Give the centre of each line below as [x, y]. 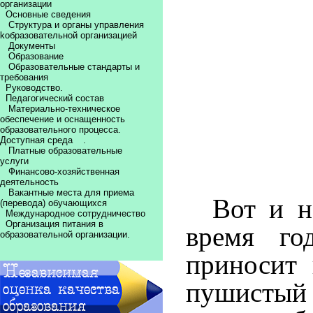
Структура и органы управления [76, 25]
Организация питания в [53, 224]
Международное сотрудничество [75, 213]
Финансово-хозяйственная [64, 172]
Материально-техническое [64, 109]
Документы [32, 46]
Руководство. [34, 88]
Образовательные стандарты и [74, 67]
